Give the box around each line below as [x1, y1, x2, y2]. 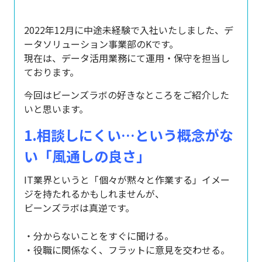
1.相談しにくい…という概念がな [24, 125, 233, 145]
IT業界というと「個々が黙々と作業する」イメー [24, 173, 230, 187]
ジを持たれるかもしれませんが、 [24, 187, 164, 201]
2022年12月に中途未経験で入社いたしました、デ [24, 23, 233, 37]
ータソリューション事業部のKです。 [24, 37, 178, 51]
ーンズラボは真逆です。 [33, 201, 135, 215]
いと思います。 [24, 102, 88, 116]
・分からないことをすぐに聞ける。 [24, 229, 174, 243]
